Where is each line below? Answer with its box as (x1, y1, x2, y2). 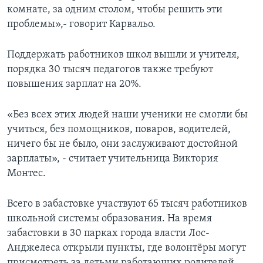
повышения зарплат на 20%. (7, 78, 141, 90)
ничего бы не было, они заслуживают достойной (7, 138, 238, 150)
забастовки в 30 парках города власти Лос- (7, 227, 210, 239)
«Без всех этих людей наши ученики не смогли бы (7, 109, 248, 120)
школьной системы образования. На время (7, 213, 212, 224)
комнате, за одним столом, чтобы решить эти (7, 4, 222, 15)
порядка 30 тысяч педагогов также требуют (7, 63, 213, 75)
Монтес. (7, 167, 46, 179)
